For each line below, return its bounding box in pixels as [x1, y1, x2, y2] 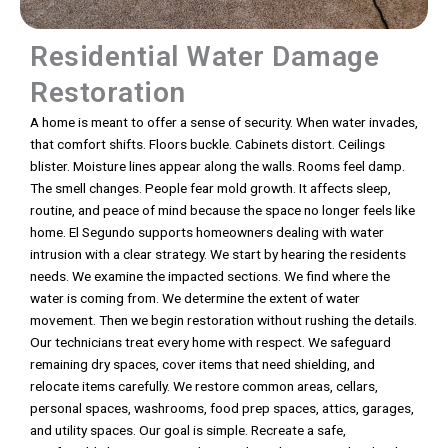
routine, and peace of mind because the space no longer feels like [30, 202, 415, 219]
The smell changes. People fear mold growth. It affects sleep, [30, 180, 391, 197]
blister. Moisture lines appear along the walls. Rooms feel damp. [30, 158, 405, 175]
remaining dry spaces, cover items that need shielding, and [30, 356, 375, 373]
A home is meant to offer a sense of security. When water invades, [30, 114, 418, 131]
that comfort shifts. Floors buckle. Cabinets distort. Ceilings [30, 136, 385, 153]
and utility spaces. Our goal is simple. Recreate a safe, [30, 422, 346, 439]
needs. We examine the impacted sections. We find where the [30, 268, 390, 285]
